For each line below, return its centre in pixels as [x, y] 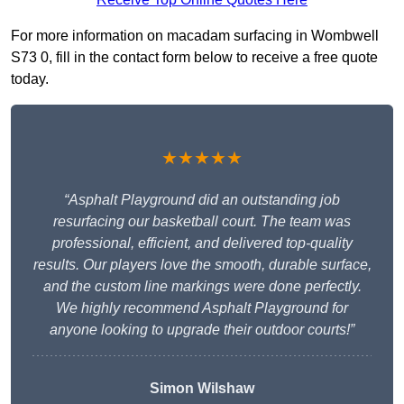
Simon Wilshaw [202, 389]
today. [30, 79]
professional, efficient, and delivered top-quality [202, 243]
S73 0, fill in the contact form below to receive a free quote [194, 58]
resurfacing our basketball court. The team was [202, 222]
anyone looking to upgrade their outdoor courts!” [202, 330]
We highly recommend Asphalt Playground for [202, 308]
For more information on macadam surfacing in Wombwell [195, 36]
